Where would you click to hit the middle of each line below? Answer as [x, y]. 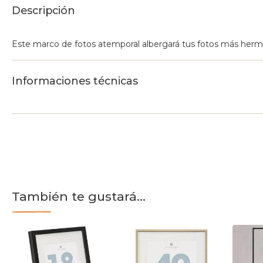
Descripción [43, 11]
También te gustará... [79, 197]
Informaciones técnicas [75, 81]
